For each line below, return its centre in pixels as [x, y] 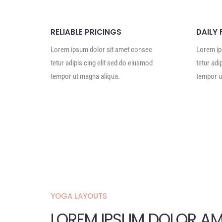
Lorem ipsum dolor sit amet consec [101, 50]
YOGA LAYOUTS [79, 196]
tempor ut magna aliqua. [85, 76]
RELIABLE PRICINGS [86, 32]
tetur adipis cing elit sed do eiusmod [102, 63]
